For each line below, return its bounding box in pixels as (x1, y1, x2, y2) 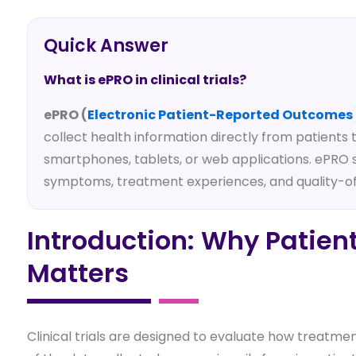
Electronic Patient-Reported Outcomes (87, 105, 353, 124)
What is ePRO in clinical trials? (43, 70, 246, 89)
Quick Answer (43, 33, 168, 58)
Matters (26, 254, 129, 291)
